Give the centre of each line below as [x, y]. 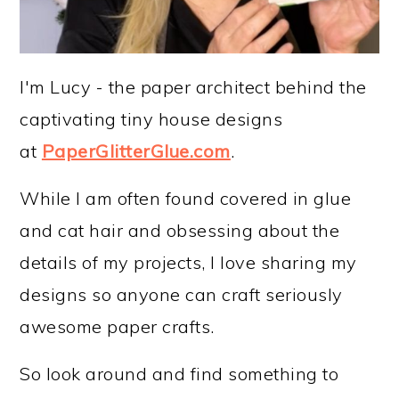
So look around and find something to [179, 374]
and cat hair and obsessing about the [180, 231]
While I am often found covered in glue [186, 199]
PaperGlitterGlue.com [136, 151]
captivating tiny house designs [151, 119]
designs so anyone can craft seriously [181, 295]
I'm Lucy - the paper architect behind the [193, 87]
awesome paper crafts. [117, 327]
